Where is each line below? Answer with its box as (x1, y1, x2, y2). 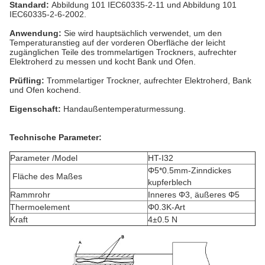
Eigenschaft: (9, 104, 63, 114)
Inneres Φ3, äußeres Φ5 (148, 190, 240, 199)
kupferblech (148, 177, 192, 187)
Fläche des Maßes (12, 172, 82, 181)
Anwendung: (9, 28, 64, 38)
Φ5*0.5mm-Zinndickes (148, 166, 231, 175)
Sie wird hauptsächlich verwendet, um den (64, 28, 222, 38)
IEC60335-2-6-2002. (9, 9, 86, 19)
